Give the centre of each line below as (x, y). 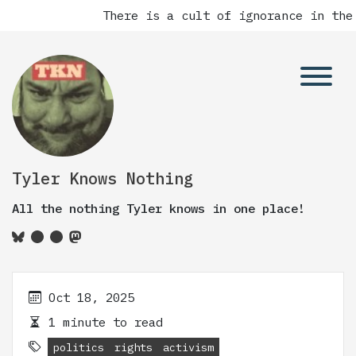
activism (188, 347)
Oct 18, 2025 (91, 297)
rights (133, 347)
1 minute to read (102, 322)
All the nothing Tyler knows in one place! (159, 208)
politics (78, 347)
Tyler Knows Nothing (103, 178)
